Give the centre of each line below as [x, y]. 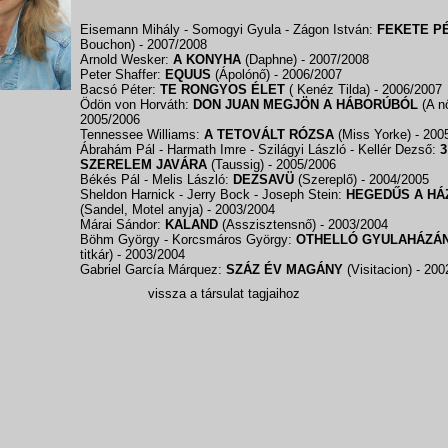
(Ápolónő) [242, 74]
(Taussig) [237, 164]
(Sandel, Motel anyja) [143, 209]
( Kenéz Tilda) [329, 89]
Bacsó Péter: [120, 89]
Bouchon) [109, 44]
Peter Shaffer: [122, 74]
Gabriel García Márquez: [153, 269]
